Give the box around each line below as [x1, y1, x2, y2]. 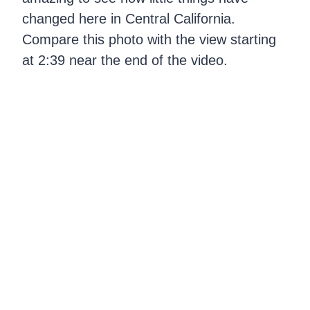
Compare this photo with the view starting [22, 32, 276, 48]
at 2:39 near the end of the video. [22, 53, 228, 69]
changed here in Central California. [22, 11, 235, 27]
